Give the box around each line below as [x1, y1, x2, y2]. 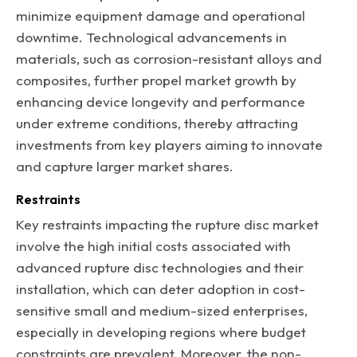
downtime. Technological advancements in [16, 28, 287, 45]
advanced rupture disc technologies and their [16, 258, 304, 276]
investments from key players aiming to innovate [16, 135, 323, 153]
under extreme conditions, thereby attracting [16, 114, 298, 131]
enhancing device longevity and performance [16, 92, 305, 110]
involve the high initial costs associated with [16, 237, 291, 254]
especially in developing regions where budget [16, 323, 306, 340]
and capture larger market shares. [16, 157, 233, 175]
